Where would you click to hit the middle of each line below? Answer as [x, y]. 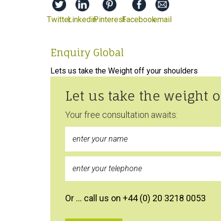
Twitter [59, 19]
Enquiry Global [87, 52]
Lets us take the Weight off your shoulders [124, 71]
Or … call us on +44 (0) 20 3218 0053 [135, 198]
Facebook [139, 19]
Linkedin [82, 19]
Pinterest [109, 19]
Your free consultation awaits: [121, 114]
